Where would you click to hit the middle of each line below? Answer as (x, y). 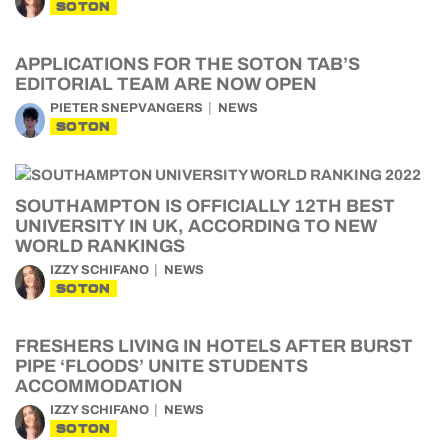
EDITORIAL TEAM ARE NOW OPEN (166, 84)
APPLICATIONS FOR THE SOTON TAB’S (187, 64)
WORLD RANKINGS (100, 246)
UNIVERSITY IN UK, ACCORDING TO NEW (196, 226)
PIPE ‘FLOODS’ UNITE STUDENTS (161, 366)
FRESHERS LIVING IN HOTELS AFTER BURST (214, 346)
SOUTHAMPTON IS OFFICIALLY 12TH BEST (205, 206)
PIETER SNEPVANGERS (126, 108)
